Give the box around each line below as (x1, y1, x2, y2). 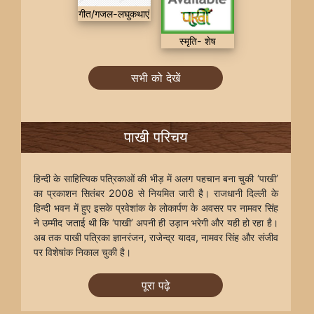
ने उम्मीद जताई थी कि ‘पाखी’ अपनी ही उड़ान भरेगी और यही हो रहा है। (34, 216, 278, 228)
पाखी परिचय (123, 128, 188, 146)
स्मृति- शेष (179, 34, 216, 47)
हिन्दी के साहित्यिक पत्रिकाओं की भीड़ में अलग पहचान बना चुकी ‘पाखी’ (34, 172, 278, 184)
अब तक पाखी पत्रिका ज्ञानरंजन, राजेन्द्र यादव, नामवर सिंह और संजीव (34, 231, 278, 243)
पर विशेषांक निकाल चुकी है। (34, 245, 131, 258)
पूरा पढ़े (141, 278, 170, 292)
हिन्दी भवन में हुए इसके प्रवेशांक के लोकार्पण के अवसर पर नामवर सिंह (34, 201, 278, 214)
